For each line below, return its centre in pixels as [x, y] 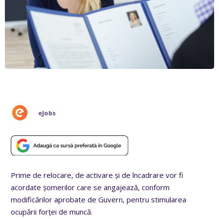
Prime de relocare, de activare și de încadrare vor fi [97, 175]
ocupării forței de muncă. [52, 211]
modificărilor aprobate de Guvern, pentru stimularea [99, 199]
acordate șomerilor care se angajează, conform [90, 187]
